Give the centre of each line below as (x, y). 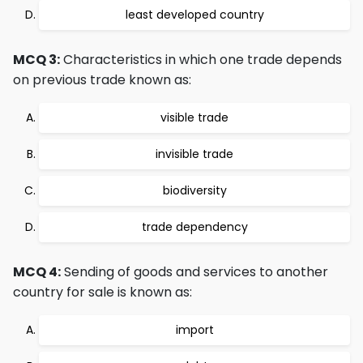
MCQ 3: (36, 60)
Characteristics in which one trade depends (201, 60)
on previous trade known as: (102, 80)
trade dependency (194, 227)
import (194, 330)
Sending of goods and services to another (194, 272)
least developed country (194, 15)
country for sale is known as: (102, 292)
